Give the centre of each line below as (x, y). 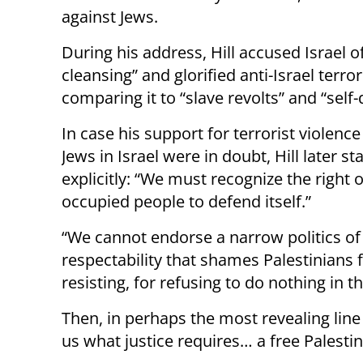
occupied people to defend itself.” (186, 202)
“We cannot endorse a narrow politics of (211, 237)
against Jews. (110, 17)
